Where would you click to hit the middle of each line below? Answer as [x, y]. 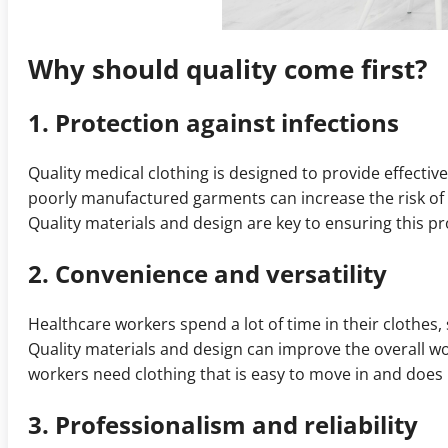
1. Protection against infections [213, 123]
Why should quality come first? [227, 69]
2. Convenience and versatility [207, 274]
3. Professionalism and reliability [223, 425]
